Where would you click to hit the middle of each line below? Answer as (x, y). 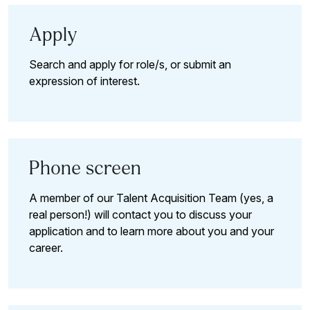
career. (46, 248)
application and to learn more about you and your (152, 231)
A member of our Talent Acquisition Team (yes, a (151, 198)
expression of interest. (84, 81)
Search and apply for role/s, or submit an (130, 64)
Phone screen (85, 170)
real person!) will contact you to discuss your (140, 215)
